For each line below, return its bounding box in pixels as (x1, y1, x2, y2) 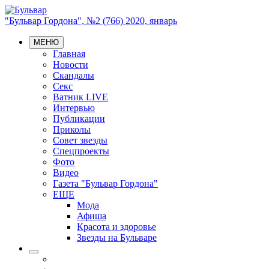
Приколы (53, 124, 91, 134)
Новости (53, 59, 88, 70)
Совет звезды (53, 135, 107, 145)
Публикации (53, 113, 105, 124)
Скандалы (53, 70, 94, 80)
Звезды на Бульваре (77, 232, 157, 243)
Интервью (53, 103, 95, 113)
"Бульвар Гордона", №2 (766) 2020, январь (5, 16, 177, 26)
